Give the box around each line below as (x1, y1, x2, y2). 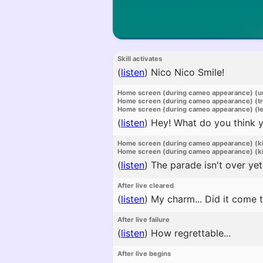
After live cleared (117, 181, 174, 190)
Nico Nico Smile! (148, 66, 224, 78)
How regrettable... (148, 227, 231, 239)
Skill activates (117, 55, 162, 63)
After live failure (117, 215, 170, 224)
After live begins (117, 249, 171, 258)
